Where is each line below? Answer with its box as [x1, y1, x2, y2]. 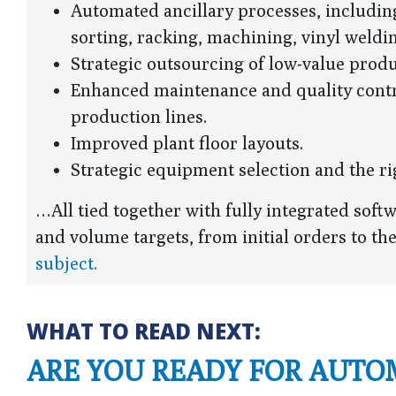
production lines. [71, 105, 210, 126]
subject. [35, 252, 101, 273]
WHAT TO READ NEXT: [27, 316, 261, 346]
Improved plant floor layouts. [71, 132, 307, 153]
